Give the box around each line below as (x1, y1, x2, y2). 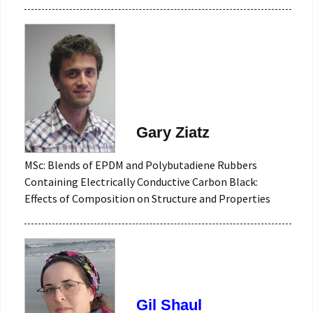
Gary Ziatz (136, 123, 210, 141)
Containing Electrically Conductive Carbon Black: (24, 174, 258, 189)
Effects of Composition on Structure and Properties (24, 191, 270, 205)
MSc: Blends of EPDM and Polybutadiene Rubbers (24, 157, 257, 172)
